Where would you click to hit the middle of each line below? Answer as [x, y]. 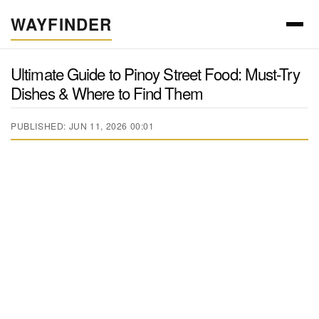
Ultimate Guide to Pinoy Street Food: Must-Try [156, 73]
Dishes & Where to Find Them [107, 92]
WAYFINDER [62, 24]
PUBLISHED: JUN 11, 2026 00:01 [83, 126]
